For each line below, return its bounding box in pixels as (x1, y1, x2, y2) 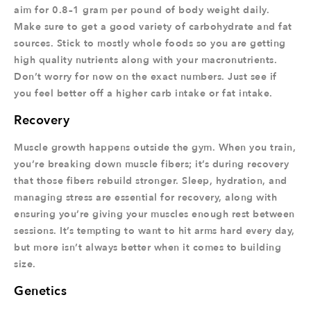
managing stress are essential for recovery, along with (14, 191, 277, 204)
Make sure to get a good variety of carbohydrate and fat (14, 20, 292, 33)
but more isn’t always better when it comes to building (14, 241, 281, 254)
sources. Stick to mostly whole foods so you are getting (14, 37, 286, 50)
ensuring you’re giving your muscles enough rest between (14, 208, 295, 221)
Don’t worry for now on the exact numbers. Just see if (14, 70, 277, 83)
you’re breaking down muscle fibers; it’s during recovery (14, 158, 289, 171)
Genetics (14, 283, 67, 300)
